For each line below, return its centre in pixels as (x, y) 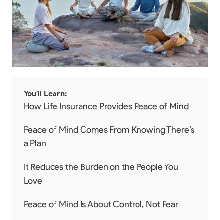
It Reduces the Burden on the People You (101, 167)
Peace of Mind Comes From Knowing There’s (109, 130)
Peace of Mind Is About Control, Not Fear (101, 204)
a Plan (35, 143)
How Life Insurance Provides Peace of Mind (106, 106)
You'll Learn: (45, 94)
